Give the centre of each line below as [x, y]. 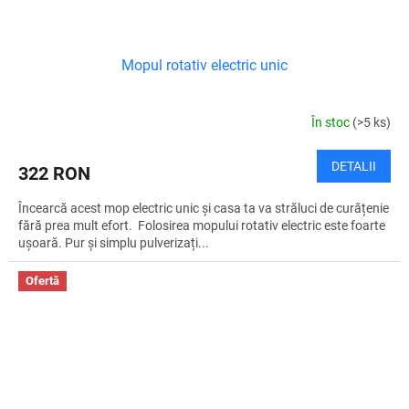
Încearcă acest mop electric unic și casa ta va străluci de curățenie [204, 208]
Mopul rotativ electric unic [204, 65]
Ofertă [42, 280]
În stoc [332, 123]
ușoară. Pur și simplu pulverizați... [114, 242]
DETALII [354, 166]
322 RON [54, 173]
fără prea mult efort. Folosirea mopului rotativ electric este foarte [202, 225]
